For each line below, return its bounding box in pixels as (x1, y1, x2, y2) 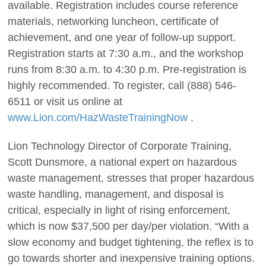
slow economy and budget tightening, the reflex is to (8, 236, 254, 249)
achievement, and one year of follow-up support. (8, 31, 236, 43)
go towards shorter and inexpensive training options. (8, 252, 255, 265)
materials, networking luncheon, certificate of (8, 15, 218, 27)
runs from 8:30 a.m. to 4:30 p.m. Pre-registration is (8, 63, 246, 75)
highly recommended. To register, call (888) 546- (8, 79, 236, 91)
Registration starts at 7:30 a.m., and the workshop (8, 47, 243, 59)
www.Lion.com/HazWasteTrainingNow (8, 111, 188, 123)
